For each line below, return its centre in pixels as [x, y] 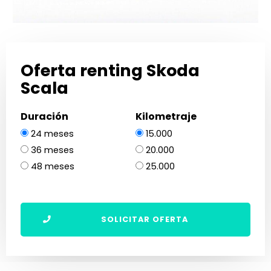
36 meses [52, 150]
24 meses [52, 134]
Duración [44, 117]
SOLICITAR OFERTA [145, 220]
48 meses [53, 167]
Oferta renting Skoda [110, 71]
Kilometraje [166, 117]
